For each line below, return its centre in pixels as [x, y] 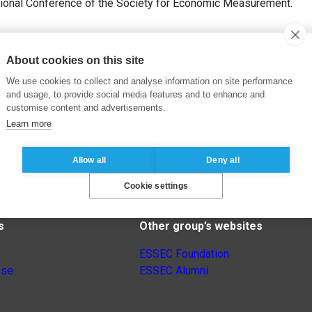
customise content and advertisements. [86, 108]
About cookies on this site [75, 60]
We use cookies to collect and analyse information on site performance [149, 81]
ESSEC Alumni [174, 271]
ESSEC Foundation [184, 254]
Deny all [223, 160]
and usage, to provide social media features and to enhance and [135, 94]
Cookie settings [156, 186]
